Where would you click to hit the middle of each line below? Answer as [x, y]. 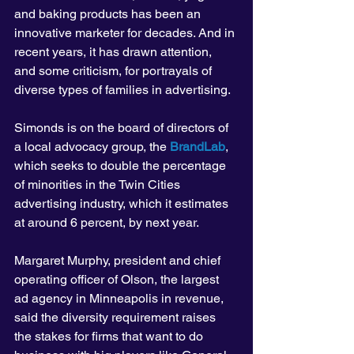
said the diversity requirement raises [117, 318]
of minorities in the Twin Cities [99, 185]
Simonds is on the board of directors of [123, 128]
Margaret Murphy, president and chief [119, 261]
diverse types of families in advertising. [122, 90]
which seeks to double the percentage [122, 166]
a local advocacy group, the [92, 147]
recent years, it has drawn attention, [115, 52]
